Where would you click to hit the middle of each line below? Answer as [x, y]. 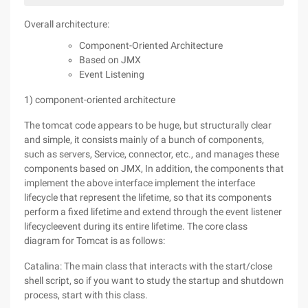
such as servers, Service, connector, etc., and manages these [152, 154]
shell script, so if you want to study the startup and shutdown [154, 280]
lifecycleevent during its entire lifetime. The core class [136, 226]
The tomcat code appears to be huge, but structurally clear [148, 125]
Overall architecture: [67, 24]
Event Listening [112, 74]
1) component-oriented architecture [100, 100]
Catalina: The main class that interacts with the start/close [148, 266]
